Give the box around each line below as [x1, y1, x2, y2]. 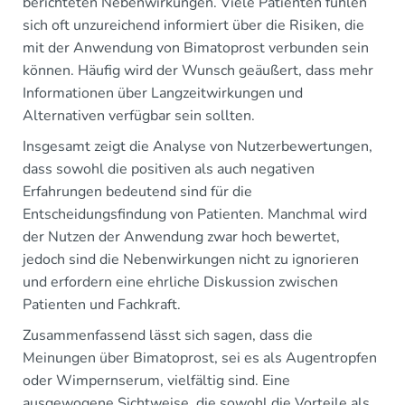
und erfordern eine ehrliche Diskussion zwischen [23, 271, 338, 292]
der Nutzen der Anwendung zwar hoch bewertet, [23, 226, 340, 247]
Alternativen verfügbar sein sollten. [23, 105, 255, 126]
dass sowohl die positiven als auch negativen [23, 158, 315, 179]
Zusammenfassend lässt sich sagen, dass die [23, 325, 313, 345]
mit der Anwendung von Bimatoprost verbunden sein [23, 37, 369, 58]
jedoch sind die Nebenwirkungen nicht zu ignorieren [23, 249, 359, 269]
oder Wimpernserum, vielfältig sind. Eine [23, 370, 290, 391]
